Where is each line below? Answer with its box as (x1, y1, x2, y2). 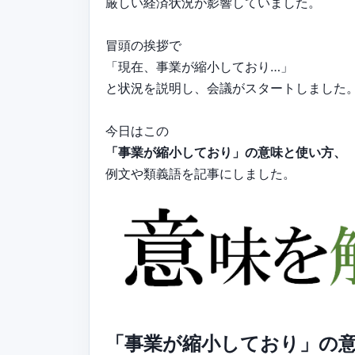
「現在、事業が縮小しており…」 (105, 58, 293, 74)
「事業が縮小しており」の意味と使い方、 (105, 143, 346, 160)
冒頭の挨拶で (105, 36, 181, 53)
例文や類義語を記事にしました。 (105, 165, 296, 181)
